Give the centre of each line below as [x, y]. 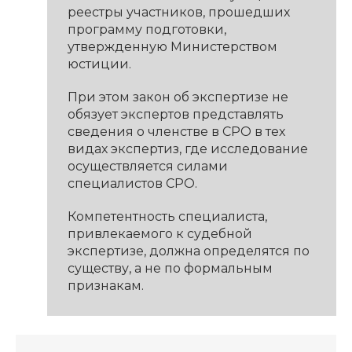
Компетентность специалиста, [167, 217]
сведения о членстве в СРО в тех [176, 132]
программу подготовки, [147, 30]
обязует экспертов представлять [175, 115]
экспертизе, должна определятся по [188, 251]
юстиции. [99, 64]
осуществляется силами [147, 167]
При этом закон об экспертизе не [178, 97]
